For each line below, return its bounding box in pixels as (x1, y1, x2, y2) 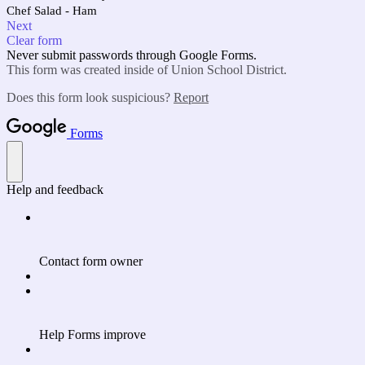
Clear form (7, 33, 62, 47)
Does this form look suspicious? (7, 90, 174, 104)
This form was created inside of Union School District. (7, 63, 287, 77)
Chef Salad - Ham (7, 4, 97, 17)
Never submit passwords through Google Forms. (7, 48, 257, 62)
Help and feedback (7, 182, 103, 196)
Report (174, 90, 209, 104)
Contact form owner (39, 254, 143, 268)
